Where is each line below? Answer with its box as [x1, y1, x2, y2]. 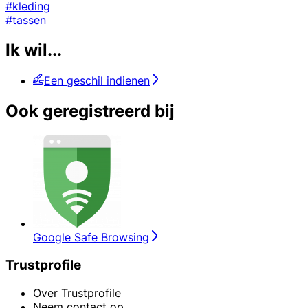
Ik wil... [5, 40, 62, 60]
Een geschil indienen [44, 74, 150, 88]
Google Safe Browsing [33, 230, 149, 245]
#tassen [5, 12, 46, 27]
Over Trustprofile [33, 285, 121, 300]
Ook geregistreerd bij [5, 101, 175, 122]
